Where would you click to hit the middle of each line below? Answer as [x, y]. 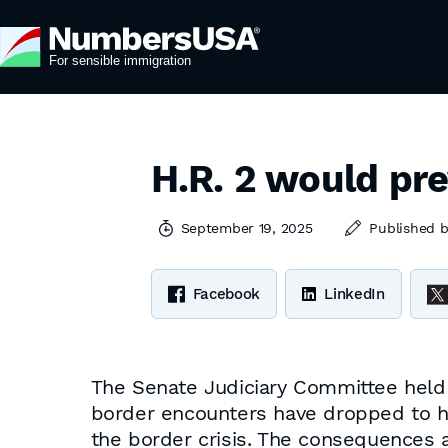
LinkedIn [354, 294]
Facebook [226, 294]
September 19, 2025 [246, 228]
